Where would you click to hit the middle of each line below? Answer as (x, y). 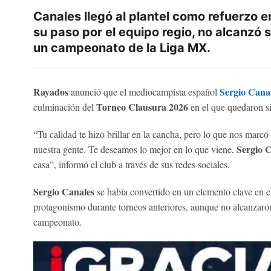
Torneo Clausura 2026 (142, 107)
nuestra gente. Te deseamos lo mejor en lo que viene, (133, 149)
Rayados (51, 92)
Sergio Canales (65, 191)
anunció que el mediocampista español (144, 92)
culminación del (64, 107)
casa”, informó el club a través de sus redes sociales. (131, 164)
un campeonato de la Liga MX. (122, 48)
